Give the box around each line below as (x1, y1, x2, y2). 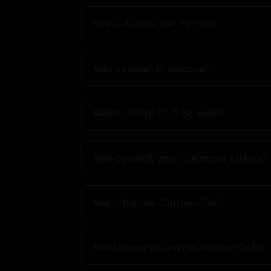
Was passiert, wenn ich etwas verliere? (94, 151, 269, 165)
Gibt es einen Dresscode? (94, 61, 210, 75)
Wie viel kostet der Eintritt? (94, 16, 216, 30)
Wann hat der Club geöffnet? (94, 196, 225, 210)
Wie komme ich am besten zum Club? (94, 241, 264, 255)
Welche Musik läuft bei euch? (94, 106, 225, 120)
